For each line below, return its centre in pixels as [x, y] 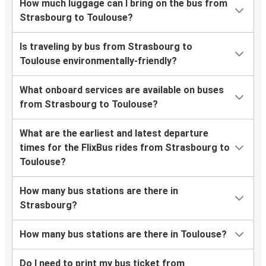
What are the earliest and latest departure [114, 134]
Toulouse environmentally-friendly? [98, 61]
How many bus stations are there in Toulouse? [123, 235]
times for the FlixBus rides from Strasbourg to [125, 148]
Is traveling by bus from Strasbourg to [106, 47]
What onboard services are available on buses [122, 90]
